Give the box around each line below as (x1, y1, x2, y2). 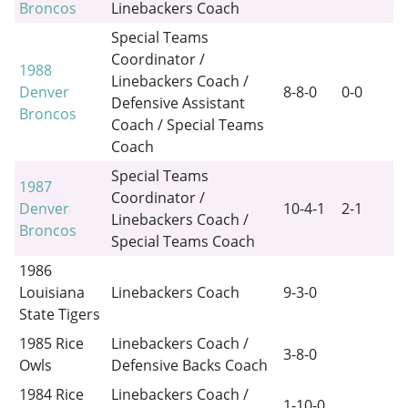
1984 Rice (18, 383, 84, 404)
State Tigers (18, 303, 100, 324)
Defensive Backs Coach (110, 354, 268, 375)
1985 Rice (18, 332, 84, 353)
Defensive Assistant (110, 92, 245, 113)
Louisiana (18, 281, 85, 302)
